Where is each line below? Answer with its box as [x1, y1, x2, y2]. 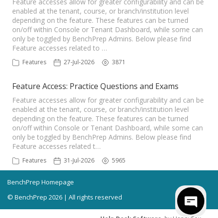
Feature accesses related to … [12, 43, 107, 53]
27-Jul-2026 [64, 58, 94, 66]
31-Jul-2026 [64, 156, 94, 164]
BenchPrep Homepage [7, 178, 74, 186]
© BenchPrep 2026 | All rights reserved [7, 193, 122, 201]
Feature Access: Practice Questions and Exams [12, 81, 179, 91]
